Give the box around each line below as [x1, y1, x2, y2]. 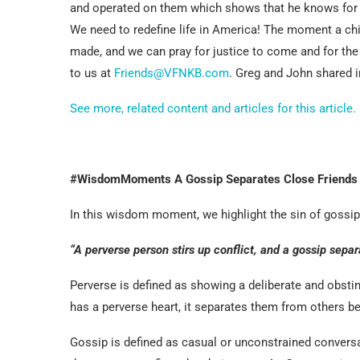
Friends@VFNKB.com [114, 65, 229, 80]
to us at [70, 65, 114, 80]
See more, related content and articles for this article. [70, 100, 356, 116]
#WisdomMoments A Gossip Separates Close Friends [70, 171, 358, 186]
